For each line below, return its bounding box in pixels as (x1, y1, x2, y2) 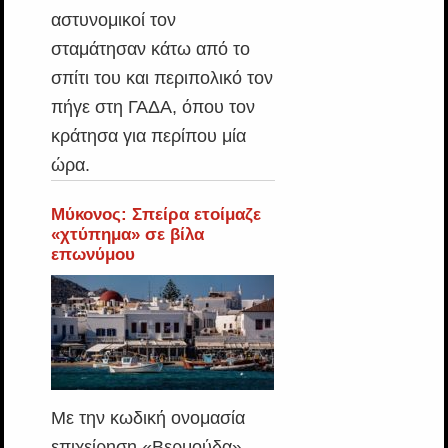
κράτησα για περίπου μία (50, 126, 246, 146)
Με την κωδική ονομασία (50, 408, 245, 428)
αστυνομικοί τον (50, 10, 176, 30)
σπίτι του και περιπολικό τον (50, 68, 273, 88)
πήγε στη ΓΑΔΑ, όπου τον (50, 97, 255, 117)
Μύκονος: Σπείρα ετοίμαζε (50, 205, 261, 224)
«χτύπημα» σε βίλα (50, 225, 204, 244)
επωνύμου (50, 245, 135, 264)
